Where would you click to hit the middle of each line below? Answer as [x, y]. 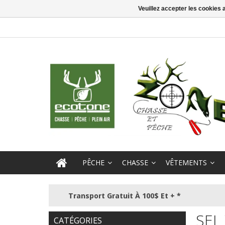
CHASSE [135, 163]
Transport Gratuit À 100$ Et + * [124, 195]
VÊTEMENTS [186, 163]
